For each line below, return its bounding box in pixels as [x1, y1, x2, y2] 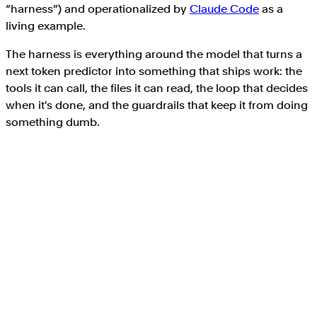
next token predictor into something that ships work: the [6, 64, 302, 78]
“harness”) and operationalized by [6, 1, 190, 16]
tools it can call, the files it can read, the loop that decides [6, 81, 308, 95]
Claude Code [190, 1, 259, 16]
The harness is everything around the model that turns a [6, 47, 302, 61]
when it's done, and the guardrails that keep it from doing [6, 98, 308, 112]
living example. [6, 18, 86, 33]
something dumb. [6, 115, 100, 129]
